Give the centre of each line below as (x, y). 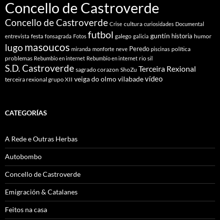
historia (182, 36)
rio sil (146, 58)
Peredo (139, 48)
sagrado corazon (97, 69)
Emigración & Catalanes (41, 192)
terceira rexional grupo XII (39, 79)
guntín (160, 35)
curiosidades (159, 24)
